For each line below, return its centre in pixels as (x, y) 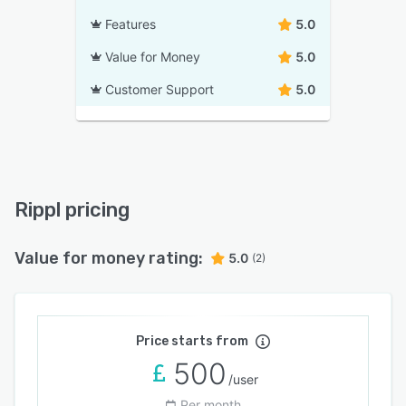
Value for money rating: (109, 258)
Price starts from (192, 341)
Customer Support (159, 89)
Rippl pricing (72, 210)
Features (130, 24)
